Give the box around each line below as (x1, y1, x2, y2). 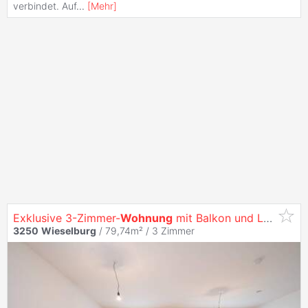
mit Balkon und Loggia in (173, 210, 263, 225)
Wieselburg (41, 224, 96, 236)
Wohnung (120, 210, 173, 225)
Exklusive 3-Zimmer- (13, 210, 120, 225)
